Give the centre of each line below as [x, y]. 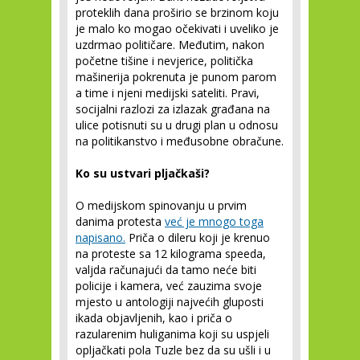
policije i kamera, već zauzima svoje [169, 286]
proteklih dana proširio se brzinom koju [177, 12]
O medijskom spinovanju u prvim [161, 205]
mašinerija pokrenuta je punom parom [176, 77]
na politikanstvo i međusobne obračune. [180, 141]
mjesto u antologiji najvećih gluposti [170, 302]
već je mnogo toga [214, 221]
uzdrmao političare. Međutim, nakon [170, 45]
